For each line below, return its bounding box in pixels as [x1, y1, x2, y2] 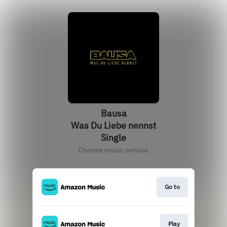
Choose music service [79, 145, 148, 155]
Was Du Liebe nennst [71, 120, 156, 131]
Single [101, 132, 126, 143]
